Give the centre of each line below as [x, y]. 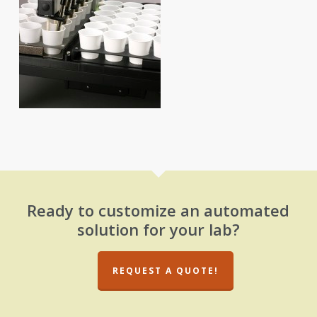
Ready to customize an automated [158, 210]
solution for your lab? [158, 229]
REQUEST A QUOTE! [165, 271]
